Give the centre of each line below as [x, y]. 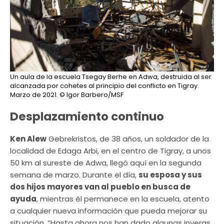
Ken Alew [28, 139]
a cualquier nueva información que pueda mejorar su [108, 211]
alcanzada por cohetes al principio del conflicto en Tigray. [104, 86]
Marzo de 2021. [34, 95]
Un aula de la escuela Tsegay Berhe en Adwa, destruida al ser [111, 77]
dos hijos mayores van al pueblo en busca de [100, 187]
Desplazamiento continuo [87, 117]
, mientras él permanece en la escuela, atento [123, 199]
